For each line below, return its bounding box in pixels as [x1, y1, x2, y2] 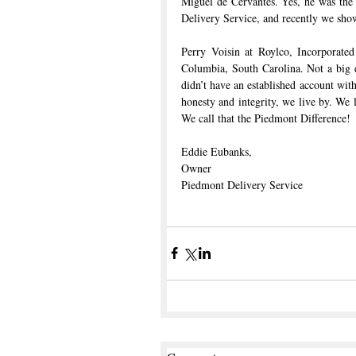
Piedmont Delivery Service [181, 176, 303, 192]
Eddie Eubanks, [181, 143, 252, 159]
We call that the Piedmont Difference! [181, 110, 350, 126]
